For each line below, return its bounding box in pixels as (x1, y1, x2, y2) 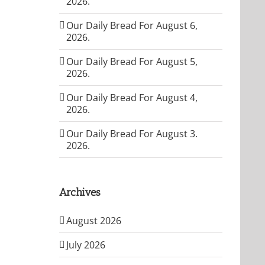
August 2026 (66, 214, 121, 227)
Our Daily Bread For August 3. (66, 127, 198, 140)
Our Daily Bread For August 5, (66, 54, 198, 68)
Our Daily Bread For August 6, (66, 18, 198, 32)
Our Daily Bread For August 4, (66, 91, 198, 104)
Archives (59, 185, 101, 199)
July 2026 (66, 238, 105, 251)
